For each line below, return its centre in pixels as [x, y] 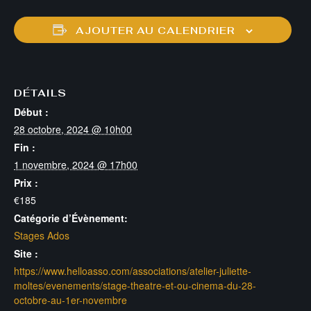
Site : [26, 253]
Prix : [26, 182]
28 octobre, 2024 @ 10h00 [73, 129]
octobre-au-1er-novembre [70, 300]
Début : [31, 111]
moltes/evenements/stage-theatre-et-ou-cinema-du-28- [135, 285]
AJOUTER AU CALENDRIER [155, 30]
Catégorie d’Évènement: [71, 218]
